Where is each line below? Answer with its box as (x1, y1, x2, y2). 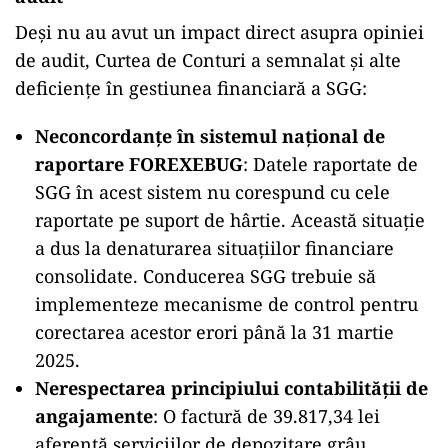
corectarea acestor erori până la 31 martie (35, 320, 394, 344)
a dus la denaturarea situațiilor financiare (35, 236, 394, 260)
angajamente (35, 404, 153, 428)
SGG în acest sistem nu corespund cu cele (35, 180, 390, 204)
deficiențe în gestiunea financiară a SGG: (15, 76, 367, 100)
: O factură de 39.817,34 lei (153, 404, 380, 428)
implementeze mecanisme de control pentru (35, 292, 418, 316)
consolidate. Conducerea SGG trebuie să (35, 264, 376, 288)
